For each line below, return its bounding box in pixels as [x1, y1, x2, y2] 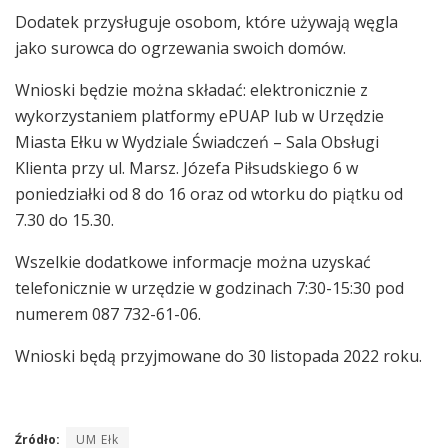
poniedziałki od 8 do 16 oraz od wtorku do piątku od [15, 182, 403, 205]
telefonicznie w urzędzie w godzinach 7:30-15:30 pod [15, 276, 404, 299]
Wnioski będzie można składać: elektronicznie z [15, 78, 368, 101]
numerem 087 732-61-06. [15, 302, 201, 325]
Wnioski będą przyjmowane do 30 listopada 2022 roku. [15, 344, 422, 367]
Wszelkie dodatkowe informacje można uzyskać [15, 250, 371, 273]
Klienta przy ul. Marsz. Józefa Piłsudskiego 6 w [15, 156, 358, 179]
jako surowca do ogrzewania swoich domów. [15, 36, 346, 59]
